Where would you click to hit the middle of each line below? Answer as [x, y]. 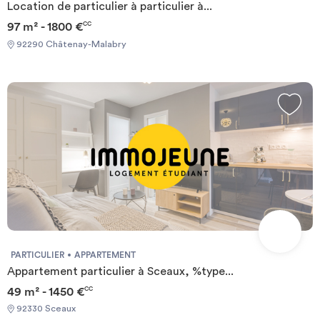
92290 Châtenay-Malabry [70, 44]
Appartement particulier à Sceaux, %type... [120, 271]
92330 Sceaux [45, 309]
